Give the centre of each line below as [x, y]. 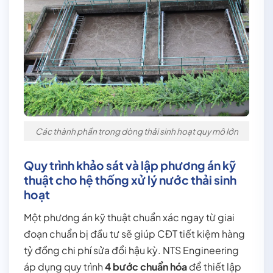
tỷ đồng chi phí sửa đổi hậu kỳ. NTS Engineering [131, 250]
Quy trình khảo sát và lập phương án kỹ [130, 165]
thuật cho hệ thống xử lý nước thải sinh [130, 180]
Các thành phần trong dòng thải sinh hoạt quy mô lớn [136, 131]
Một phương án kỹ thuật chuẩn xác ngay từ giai [129, 218]
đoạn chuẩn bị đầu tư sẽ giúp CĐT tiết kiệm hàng [134, 234]
